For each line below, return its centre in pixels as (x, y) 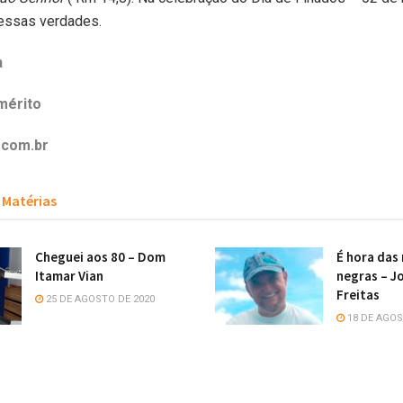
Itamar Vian (69, 276)
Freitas (358, 295)
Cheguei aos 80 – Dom (100, 257)
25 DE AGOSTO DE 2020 (99, 299)
